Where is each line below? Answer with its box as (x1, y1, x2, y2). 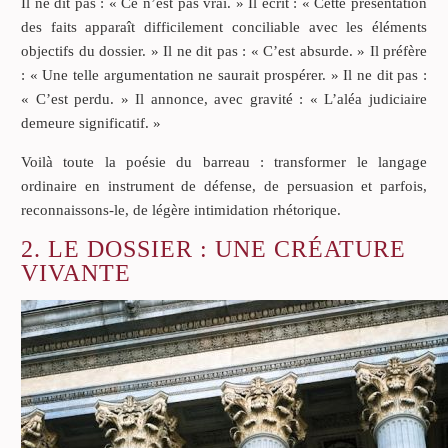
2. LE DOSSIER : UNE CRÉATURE (21, 235, 406, 262)
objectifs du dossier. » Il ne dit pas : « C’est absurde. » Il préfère (21, 42, 427, 59)
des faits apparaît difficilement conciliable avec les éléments (21, 18, 427, 35)
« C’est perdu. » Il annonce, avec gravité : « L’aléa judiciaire (21, 90, 427, 107)
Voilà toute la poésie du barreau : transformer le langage (21, 153, 427, 170)
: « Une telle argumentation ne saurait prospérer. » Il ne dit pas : (21, 66, 427, 83)
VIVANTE (21, 259, 131, 286)
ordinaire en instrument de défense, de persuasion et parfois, (21, 177, 427, 194)
